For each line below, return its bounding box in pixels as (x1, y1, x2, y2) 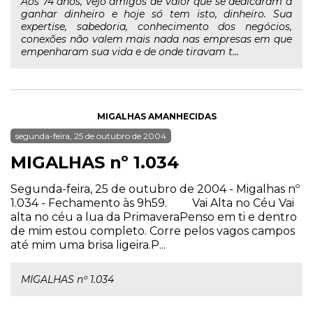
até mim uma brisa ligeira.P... (10, 238, 166, 252)
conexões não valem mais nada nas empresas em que (21, 33, 292, 45)
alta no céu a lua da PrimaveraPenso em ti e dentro (10, 210, 297, 224)
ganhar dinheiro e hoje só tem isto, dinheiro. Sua (21, 8, 292, 20)
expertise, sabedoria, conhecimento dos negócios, (21, 20, 292, 33)
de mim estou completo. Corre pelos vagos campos (10, 224, 295, 238)
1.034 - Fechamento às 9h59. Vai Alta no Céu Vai (10, 196, 294, 210)
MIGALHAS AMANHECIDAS (96, 111, 217, 122)
